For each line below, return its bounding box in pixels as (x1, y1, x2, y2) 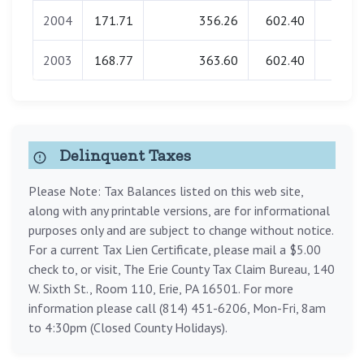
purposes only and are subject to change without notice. (28, 222, 333, 239)
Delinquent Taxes (55, 145, 191, 166)
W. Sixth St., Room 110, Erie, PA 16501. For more (28, 280, 293, 297)
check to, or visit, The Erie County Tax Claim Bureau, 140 (28, 261, 335, 278)
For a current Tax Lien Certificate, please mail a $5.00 (28, 241, 321, 258)
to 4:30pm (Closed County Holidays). (28, 319, 227, 336)
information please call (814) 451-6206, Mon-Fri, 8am (28, 300, 326, 317)
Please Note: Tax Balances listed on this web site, (28, 183, 303, 200)
